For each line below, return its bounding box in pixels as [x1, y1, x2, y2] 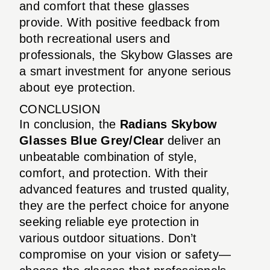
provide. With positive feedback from [19, 15, 220, 29]
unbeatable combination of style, [19, 149, 197, 163]
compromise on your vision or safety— [19, 247, 231, 261]
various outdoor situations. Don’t [19, 231, 197, 245]
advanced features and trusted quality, [19, 182, 230, 196]
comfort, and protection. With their [19, 166, 208, 180]
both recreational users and [19, 31, 170, 45]
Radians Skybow [119, 117, 218, 131]
